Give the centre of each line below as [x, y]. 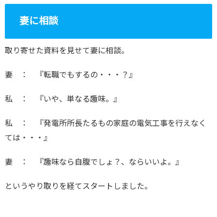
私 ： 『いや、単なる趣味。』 [63, 99]
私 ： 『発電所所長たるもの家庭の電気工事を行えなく [106, 123]
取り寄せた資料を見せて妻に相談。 [67, 51]
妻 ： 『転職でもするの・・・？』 [71, 75]
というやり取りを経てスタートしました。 [78, 186]
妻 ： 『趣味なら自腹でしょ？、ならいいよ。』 [94, 162]
